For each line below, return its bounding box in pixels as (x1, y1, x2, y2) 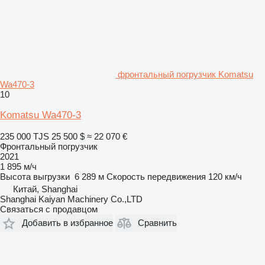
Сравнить (138, 218, 177, 228)
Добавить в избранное (22, 218, 113, 228)
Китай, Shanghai (13, 183, 77, 194)
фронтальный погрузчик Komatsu (118, 69, 253, 79)
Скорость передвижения (106, 171, 206, 182)
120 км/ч (208, 171, 242, 182)
